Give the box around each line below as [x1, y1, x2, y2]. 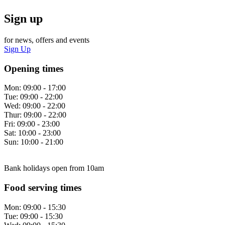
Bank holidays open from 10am [4, 164, 104, 173]
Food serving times [4, 182, 81, 193]
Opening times [4, 63, 63, 74]
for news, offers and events [4, 35, 89, 44]
